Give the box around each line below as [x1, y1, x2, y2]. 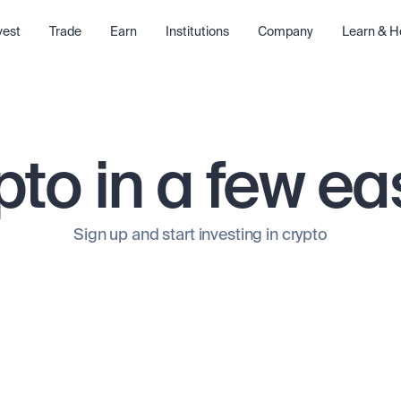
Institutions [165, 25, 229, 38]
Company [257, 25, 313, 38]
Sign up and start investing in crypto [73, 227, 328, 243]
